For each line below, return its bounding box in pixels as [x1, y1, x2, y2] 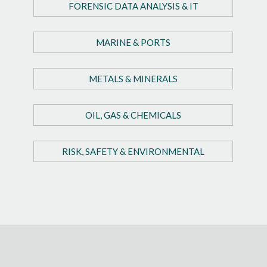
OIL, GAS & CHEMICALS [85, 109, 182, 120]
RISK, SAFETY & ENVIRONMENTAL [62, 145, 205, 157]
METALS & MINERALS [89, 73, 178, 84]
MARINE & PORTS [96, 36, 171, 48]
